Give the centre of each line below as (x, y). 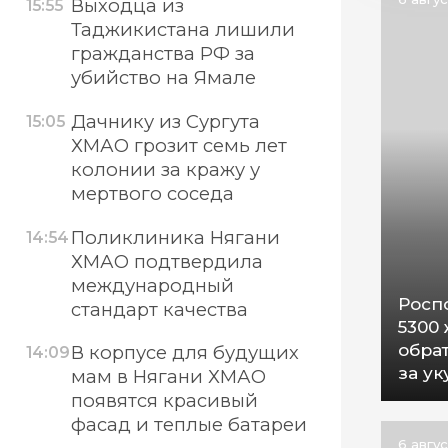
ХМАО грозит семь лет (178, 145)
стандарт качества (159, 309)
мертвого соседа (152, 193)
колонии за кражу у (165, 169)
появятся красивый (164, 401)
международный (152, 285)
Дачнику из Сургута (165, 121)
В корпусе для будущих (184, 353)
